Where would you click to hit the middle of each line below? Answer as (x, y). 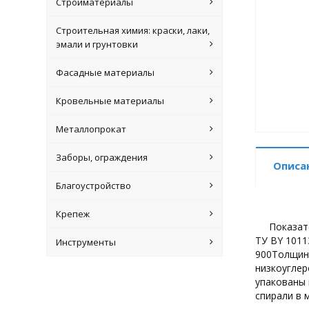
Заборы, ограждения (101, 157)
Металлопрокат (91, 129)
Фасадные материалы (105, 72)
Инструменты (86, 242)
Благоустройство (93, 185)
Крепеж (72, 213)
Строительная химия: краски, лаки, (132, 30)
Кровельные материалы (110, 100)
